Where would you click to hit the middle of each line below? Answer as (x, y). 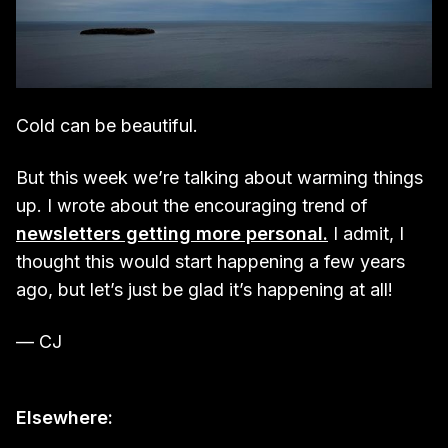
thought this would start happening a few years (210, 261)
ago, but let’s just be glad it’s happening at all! (204, 289)
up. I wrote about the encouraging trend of (192, 205)
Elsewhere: (64, 417)
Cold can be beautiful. (107, 125)
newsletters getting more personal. (172, 233)
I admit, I (368, 233)
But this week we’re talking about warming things (219, 177)
